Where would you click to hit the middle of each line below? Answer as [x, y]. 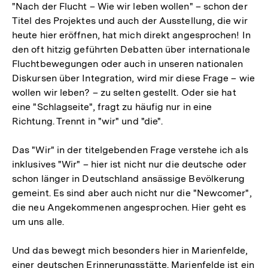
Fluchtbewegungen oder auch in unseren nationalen [128, 64]
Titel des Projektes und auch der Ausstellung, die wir [130, 21]
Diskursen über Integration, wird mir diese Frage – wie [133, 78]
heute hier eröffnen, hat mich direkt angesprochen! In [131, 35]
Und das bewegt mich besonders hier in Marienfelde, [130, 250]
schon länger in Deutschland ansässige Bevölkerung [129, 179]
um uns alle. [38, 222]
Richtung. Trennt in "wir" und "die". [88, 121]
